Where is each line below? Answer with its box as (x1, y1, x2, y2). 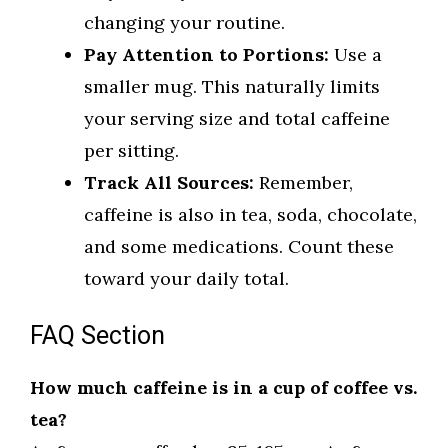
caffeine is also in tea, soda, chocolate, (84, 203, 417, 227)
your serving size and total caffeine (84, 107, 390, 131)
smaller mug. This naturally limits (84, 75, 380, 99)
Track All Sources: (84, 171, 254, 195)
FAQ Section (30, 318, 165, 356)
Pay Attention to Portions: (84, 43, 329, 67)
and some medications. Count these (84, 235, 394, 259)
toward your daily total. (84, 267, 289, 291)
